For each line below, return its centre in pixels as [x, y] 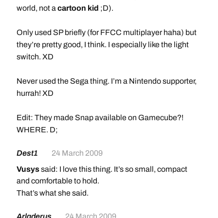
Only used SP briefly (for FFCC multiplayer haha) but [106, 32]
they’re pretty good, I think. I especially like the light [102, 45]
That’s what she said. [52, 193]
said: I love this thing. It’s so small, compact [113, 169]
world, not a [37, 8]
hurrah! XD [35, 93]
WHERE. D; [37, 130]
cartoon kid [78, 8]
